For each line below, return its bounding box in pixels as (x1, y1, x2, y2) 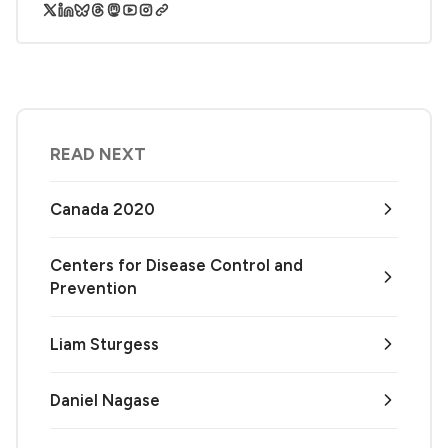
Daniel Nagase (50, 389, 160, 410)
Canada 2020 (50, 198, 155, 219)
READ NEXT (50, 143, 146, 164)
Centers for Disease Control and (50, 254, 303, 275)
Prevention (50, 277, 137, 298)
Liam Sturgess (50, 333, 159, 354)
